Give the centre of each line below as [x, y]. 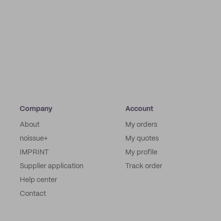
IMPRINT [34, 152]
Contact [33, 194]
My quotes [142, 139]
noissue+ [34, 139]
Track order [144, 166]
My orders [141, 125]
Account [139, 109]
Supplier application [52, 166]
